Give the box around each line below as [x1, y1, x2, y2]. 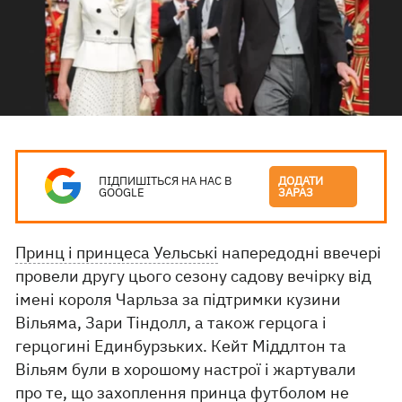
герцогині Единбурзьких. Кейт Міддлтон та [15, 336, 347, 356]
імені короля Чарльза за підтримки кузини [15, 289, 342, 310]
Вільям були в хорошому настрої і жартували [15, 359, 357, 380]
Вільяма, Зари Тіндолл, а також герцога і [15, 312, 328, 333]
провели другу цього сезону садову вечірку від [15, 266, 372, 286]
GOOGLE [99, 185, 145, 200]
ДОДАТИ [278, 173, 324, 188]
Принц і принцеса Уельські [15, 242, 219, 263]
